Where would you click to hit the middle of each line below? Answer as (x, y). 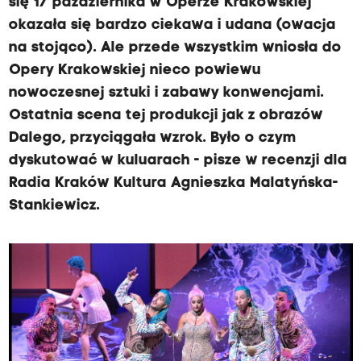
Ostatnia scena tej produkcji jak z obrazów (166, 116)
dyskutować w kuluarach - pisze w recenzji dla (178, 161)
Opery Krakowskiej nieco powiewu (135, 71)
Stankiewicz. (54, 206)
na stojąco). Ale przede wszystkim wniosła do (175, 48)
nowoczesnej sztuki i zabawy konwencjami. (166, 93)
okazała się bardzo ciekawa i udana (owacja (172, 25)
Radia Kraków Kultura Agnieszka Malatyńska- (173, 183)
